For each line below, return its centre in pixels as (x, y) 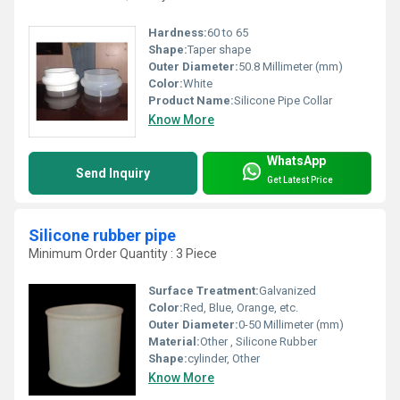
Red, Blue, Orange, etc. (241, 308)
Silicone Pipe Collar (283, 100)
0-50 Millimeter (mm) (291, 325)
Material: (174, 342)
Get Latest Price (300, 180)
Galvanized (287, 291)
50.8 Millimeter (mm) (291, 66)
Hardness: (178, 32)
